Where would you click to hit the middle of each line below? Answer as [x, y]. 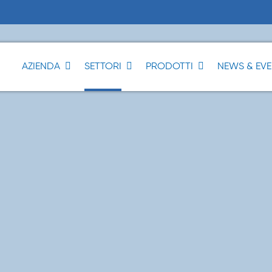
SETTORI [103, 67]
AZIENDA [41, 67]
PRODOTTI [169, 67]
